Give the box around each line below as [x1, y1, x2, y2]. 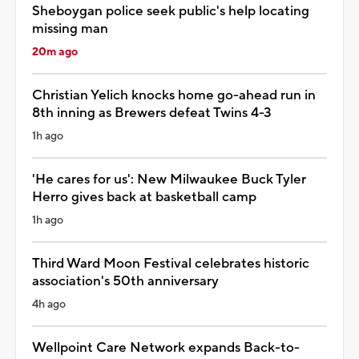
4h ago [32, 296, 66, 312]
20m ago [32, 44, 78, 59]
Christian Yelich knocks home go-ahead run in [32, 86, 316, 104]
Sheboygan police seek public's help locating [32, 2, 309, 20]
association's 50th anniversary [32, 272, 219, 290]
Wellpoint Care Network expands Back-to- [32, 338, 300, 357]
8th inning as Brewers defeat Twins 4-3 [32, 103, 272, 122]
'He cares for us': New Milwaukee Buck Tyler [32, 170, 306, 188]
